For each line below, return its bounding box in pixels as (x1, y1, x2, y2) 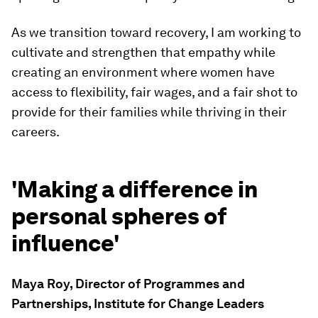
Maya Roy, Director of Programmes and (11, 276, 245, 292)
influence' (11, 229, 119, 258)
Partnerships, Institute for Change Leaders (11, 296, 264, 312)
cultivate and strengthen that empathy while (11, 45, 275, 60)
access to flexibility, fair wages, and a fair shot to (11, 84, 297, 100)
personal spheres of (11, 202, 226, 231)
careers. (11, 124, 60, 140)
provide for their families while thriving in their (11, 104, 287, 120)
